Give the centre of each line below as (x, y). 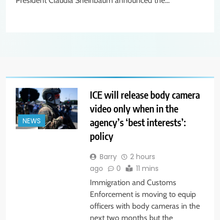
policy (101, 136)
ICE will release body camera (145, 95)
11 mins (147, 169)
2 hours (142, 157)
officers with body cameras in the (145, 206)
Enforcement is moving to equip (143, 194)
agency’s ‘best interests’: (138, 122)
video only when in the (134, 109)
